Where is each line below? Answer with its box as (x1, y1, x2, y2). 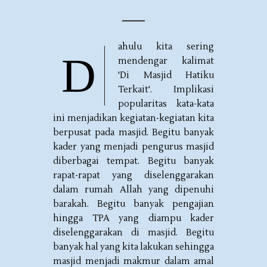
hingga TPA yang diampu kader (53, 213, 214, 224)
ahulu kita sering (118, 41, 214, 52)
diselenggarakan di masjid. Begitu (53, 227, 214, 238)
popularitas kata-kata (118, 98, 214, 110)
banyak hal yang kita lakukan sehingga (53, 241, 214, 253)
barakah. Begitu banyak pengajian (53, 198, 214, 210)
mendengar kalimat (118, 55, 214, 67)
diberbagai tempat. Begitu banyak (53, 156, 214, 167)
